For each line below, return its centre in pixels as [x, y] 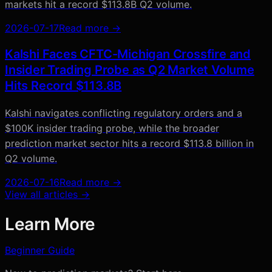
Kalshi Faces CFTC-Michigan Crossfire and [128, 54]
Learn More [50, 224]
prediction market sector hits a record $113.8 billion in [129, 143]
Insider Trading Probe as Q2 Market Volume [130, 70]
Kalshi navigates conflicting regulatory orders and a [124, 113]
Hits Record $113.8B [63, 85]
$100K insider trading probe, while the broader [112, 128]
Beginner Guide [40, 250]
